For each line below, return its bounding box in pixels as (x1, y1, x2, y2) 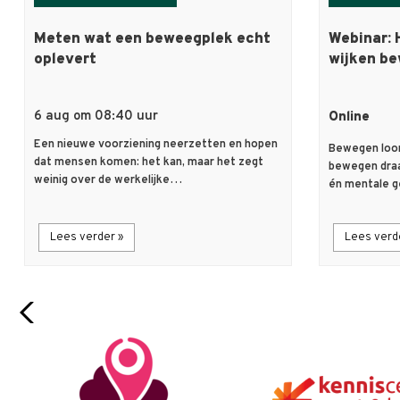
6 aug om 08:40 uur (34, 108, 158, 126)
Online (329, 109, 370, 127)
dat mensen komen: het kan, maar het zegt (34, 155, 263, 171)
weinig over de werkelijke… (34, 173, 182, 188)
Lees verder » (50, 230, 123, 246)
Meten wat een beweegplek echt (34, 29, 271, 50)
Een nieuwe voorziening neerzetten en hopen (34, 137, 278, 153)
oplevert (34, 50, 96, 71)
